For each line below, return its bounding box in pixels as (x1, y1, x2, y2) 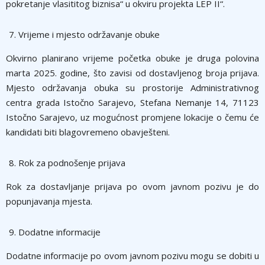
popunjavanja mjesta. (6, 195, 92, 207)
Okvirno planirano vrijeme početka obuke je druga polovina (6, 51, 259, 64)
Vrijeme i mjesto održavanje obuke (18, 28, 160, 40)
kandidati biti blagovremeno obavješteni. (6, 125, 170, 138)
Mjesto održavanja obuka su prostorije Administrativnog (6, 81, 259, 93)
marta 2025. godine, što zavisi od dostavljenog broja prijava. (6, 66, 259, 79)
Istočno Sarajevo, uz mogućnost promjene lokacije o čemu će (6, 111, 259, 123)
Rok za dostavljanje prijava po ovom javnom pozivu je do (6, 180, 259, 192)
